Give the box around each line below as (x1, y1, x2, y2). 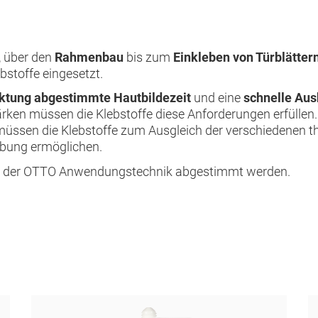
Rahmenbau (55, 49, 126, 65)
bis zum (126, 49, 173, 65)
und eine (191, 90, 243, 105)
